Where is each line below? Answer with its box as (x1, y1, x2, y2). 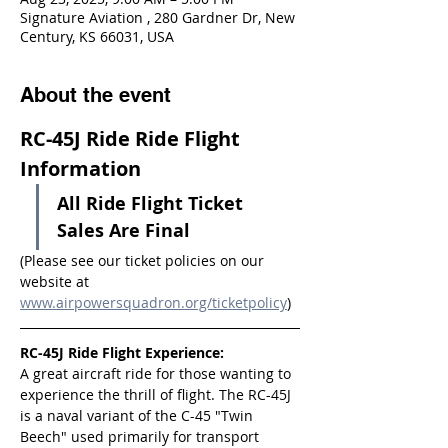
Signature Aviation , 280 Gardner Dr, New (20, 8, 295, 27)
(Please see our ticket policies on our (20, 251, 268, 270)
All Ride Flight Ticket (57, 191, 248, 216)
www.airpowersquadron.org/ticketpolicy (20, 293, 287, 312)
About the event (20, 83, 171, 107)
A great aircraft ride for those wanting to (20, 364, 295, 383)
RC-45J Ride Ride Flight (20, 125, 245, 152)
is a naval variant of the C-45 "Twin (20, 406, 257, 425)
